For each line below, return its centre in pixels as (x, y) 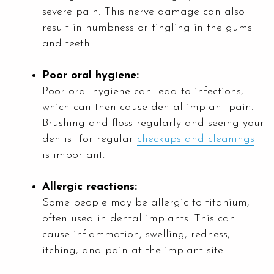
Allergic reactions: (90, 187)
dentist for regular (90, 139)
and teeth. (67, 43)
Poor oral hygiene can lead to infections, (143, 91)
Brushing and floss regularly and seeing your (153, 123)
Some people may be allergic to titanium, (146, 202)
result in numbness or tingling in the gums (147, 28)
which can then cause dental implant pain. (148, 107)
